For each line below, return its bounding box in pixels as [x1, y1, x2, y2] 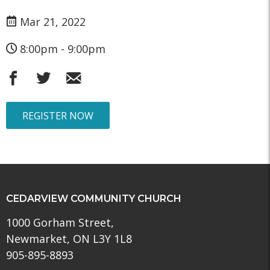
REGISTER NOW [22, 108, 93, 122]
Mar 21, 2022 [20, 14, 86, 30]
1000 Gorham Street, [6, 215, 114, 230]
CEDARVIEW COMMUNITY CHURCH [6, 193, 181, 205]
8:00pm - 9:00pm [20, 42, 105, 57]
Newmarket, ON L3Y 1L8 [6, 231, 132, 246]
